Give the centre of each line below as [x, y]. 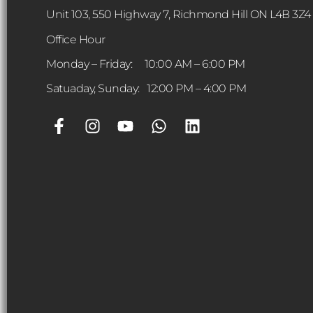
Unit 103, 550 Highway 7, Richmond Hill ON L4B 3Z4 [179, 15]
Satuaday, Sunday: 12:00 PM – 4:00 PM [146, 89]
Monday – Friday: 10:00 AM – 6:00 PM [146, 64]
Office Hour [76, 39]
